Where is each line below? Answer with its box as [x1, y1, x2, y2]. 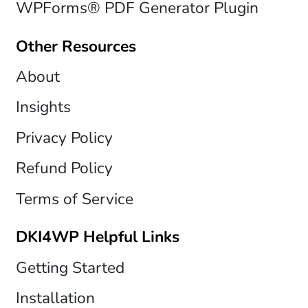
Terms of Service [15, 188, 133, 210]
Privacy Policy [15, 126, 113, 148]
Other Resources [15, 35, 136, 57]
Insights [15, 96, 71, 118]
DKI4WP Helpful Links [15, 226, 179, 248]
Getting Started [15, 256, 124, 278]
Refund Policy [15, 157, 113, 179]
